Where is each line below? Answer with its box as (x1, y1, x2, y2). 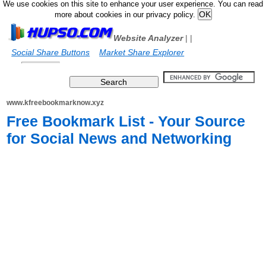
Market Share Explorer (99, 47, 185, 57)
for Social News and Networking (7, 130, 232, 147)
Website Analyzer (113, 33, 183, 43)
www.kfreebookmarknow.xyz (7, 99, 104, 107)
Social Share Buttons (11, 47, 90, 57)
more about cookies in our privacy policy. (54, 11, 198, 19)
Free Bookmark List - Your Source (7, 113, 246, 129)
